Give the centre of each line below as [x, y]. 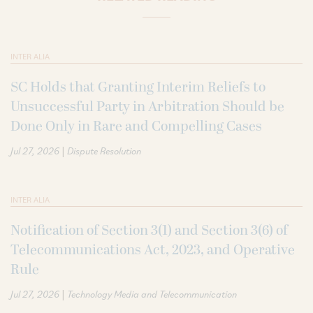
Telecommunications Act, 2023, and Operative [153, 250]
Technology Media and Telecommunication [152, 294]
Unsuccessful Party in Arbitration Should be [147, 107]
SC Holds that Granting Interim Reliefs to [138, 87]
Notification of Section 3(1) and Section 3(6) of [149, 230]
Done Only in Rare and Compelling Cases [136, 126]
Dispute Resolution [104, 151]
